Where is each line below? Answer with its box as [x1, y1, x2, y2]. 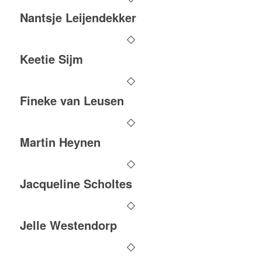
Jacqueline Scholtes [19, 175, 132, 192]
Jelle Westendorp [19, 216, 117, 233]
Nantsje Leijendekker [19, 9, 136, 26]
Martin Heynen [19, 133, 101, 150]
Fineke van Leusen [19, 92, 124, 109]
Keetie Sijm [19, 50, 83, 67]
